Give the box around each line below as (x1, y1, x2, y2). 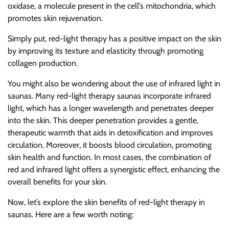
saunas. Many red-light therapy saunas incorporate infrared (8, 91, 211, 101)
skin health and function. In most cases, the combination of (8, 152, 211, 162)
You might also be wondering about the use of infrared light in (8, 79, 220, 88)
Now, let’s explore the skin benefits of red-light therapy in (8, 197, 205, 207)
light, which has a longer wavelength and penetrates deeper (8, 103, 214, 113)
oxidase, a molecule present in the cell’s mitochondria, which (8, 1, 216, 11)
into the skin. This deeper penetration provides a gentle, (8, 116, 198, 125)
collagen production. (8, 58, 78, 68)
